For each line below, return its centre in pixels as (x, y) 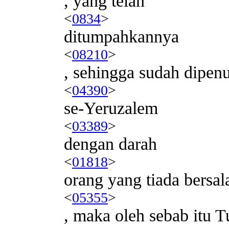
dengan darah (110, 144)
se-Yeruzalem (111, 108)
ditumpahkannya (121, 36)
